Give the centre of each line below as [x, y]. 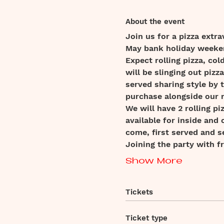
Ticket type [146, 218]
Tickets [139, 192]
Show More [154, 161]
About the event [155, 22]
